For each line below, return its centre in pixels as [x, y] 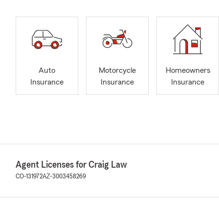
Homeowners [188, 71]
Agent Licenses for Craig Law [71, 165]
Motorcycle [117, 71]
